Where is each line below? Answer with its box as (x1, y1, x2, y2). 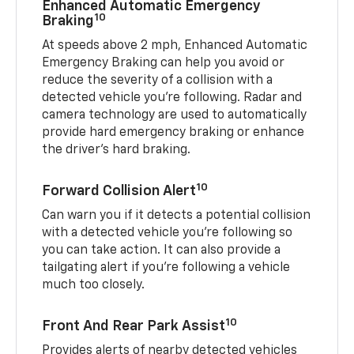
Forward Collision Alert (42, 184, 197, 199)
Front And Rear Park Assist (42, 319, 226, 334)
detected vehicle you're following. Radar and (42, 92, 303, 105)
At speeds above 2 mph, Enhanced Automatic (42, 40, 308, 53)
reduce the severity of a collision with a (42, 74, 273, 88)
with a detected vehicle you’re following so (42, 227, 293, 240)
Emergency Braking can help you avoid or (42, 57, 285, 70)
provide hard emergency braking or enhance (42, 126, 305, 140)
